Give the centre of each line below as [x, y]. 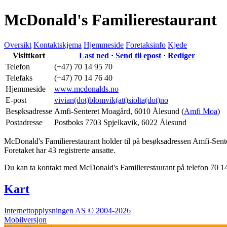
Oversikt [18, 45]
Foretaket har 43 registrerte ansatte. [60, 150]
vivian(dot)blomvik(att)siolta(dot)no [111, 100]
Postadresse [24, 122]
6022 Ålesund [164, 122]
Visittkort [29, 55]
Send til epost [138, 55]
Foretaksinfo [146, 45]
